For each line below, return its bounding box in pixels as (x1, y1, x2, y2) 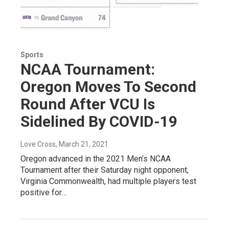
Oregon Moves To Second (20, 77, 196, 96)
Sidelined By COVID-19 (20, 112, 177, 130)
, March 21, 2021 (56, 140, 108, 148)
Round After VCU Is (20, 95, 155, 113)
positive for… (20, 187, 66, 197)
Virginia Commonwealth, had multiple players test (20, 176, 196, 186)
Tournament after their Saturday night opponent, (20, 165, 189, 175)
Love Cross (20, 140, 56, 148)
